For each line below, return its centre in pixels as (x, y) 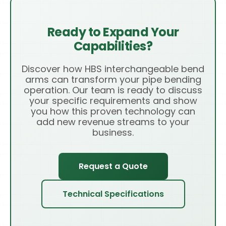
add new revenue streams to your (113, 122)
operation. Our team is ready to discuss (113, 90)
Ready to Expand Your (113, 32)
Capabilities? (113, 46)
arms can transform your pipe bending (113, 80)
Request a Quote (113, 166)
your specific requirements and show (113, 101)
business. (113, 133)
